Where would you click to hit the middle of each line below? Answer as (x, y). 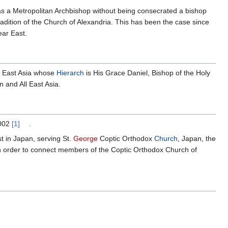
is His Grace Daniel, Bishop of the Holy (147, 73)
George (85, 139)
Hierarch (70, 73)
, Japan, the (197, 139)
